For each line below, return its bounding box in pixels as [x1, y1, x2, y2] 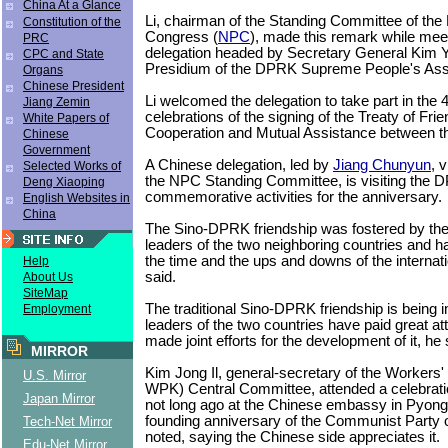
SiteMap [23, 286, 68, 300]
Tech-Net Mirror [23, 414, 112, 429]
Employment [23, 302, 91, 316]
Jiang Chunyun [333, 156, 431, 173]
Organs [23, 63, 63, 77]
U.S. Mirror [23, 368, 86, 383]
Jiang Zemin [23, 95, 90, 109]
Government [23, 143, 90, 157]
